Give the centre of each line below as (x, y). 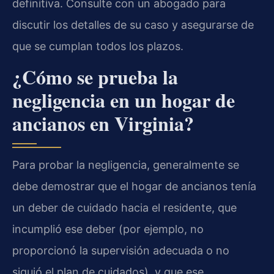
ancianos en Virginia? (103, 124)
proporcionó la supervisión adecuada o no (121, 251)
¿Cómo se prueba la (95, 77)
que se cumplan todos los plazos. (98, 46)
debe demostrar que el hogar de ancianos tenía (134, 187)
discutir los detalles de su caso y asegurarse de (133, 24)
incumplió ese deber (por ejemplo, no (108, 229)
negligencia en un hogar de (124, 100)
